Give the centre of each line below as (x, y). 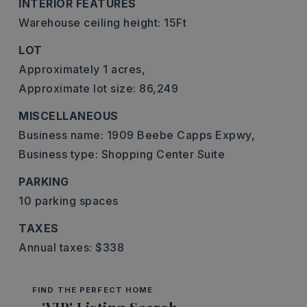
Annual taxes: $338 (71, 247)
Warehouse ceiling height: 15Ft (102, 23)
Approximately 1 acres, (82, 69)
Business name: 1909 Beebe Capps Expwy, (137, 135)
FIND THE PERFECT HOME (93, 290)
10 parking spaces (69, 201)
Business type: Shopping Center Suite (122, 154)
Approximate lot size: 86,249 (98, 88)
